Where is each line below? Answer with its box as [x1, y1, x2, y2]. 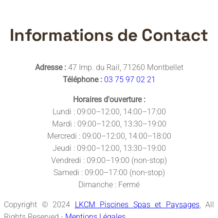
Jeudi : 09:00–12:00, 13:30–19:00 [52, 143, 166, 153]
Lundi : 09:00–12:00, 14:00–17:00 [52, 107, 166, 116]
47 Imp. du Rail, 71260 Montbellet [66, 62, 183, 72]
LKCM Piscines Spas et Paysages [74, 200, 200, 209]
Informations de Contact [10, 24, 208, 46]
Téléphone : [62, 74, 102, 84]
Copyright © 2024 [4, 200, 75, 209]
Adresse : [35, 62, 66, 72]
